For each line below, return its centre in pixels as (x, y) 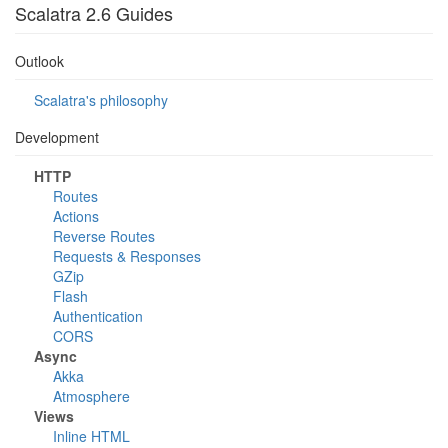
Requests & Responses (127, 256)
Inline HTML (91, 436)
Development (57, 137)
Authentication (98, 316)
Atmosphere (91, 396)
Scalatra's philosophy (101, 100)
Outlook (39, 61)
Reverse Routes (104, 236)
